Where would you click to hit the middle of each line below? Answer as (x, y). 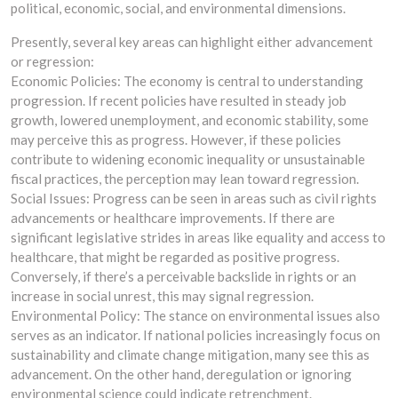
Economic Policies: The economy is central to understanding (187, 80)
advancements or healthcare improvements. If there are (173, 217)
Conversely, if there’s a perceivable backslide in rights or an (183, 276)
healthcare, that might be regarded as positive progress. (175, 256)
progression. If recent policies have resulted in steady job (179, 100)
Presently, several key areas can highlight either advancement (192, 41)
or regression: (52, 61)
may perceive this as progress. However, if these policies (176, 139)
